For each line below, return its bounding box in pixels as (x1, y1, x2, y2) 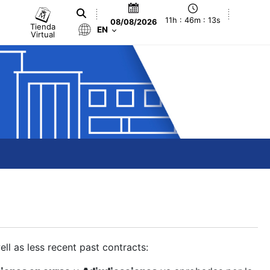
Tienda (30, 21, 56, 31)
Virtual (31, 29, 55, 39)
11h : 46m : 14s (165, 16, 221, 25)
